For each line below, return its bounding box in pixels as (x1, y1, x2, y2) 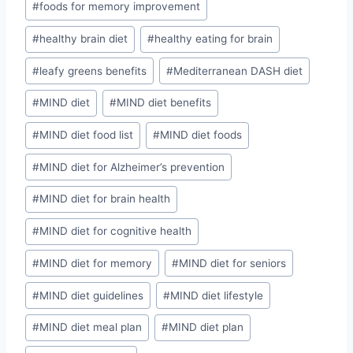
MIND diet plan (169, 321, 244, 334)
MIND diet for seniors (179, 256, 287, 269)
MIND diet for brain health (39, 192, 171, 206)
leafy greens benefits (39, 64, 147, 77)
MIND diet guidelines (39, 288, 144, 302)
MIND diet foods (160, 128, 243, 142)
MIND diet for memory (39, 256, 153, 269)
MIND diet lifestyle (170, 288, 264, 302)
